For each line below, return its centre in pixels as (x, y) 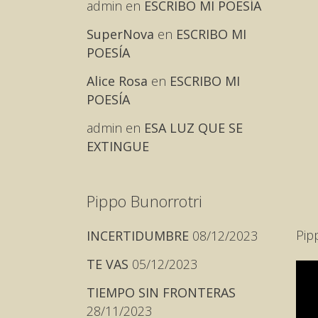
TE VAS (108, 264)
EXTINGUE (118, 146)
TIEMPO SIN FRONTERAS (161, 292)
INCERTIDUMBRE (138, 236)
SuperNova (120, 34)
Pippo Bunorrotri (145, 201)
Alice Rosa (117, 81)
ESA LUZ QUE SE (193, 128)
